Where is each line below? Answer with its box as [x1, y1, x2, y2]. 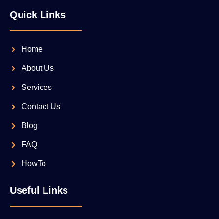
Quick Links [10, 9, 66, 20]
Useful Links [10, 185, 68, 196]
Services [21, 83, 52, 91]
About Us [21, 64, 54, 72]
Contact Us [21, 102, 60, 110]
